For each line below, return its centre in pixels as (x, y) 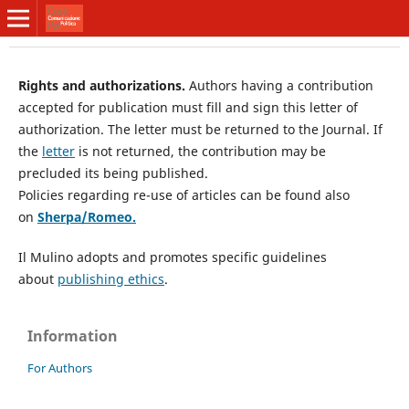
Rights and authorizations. (103, 85)
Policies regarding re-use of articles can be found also (184, 194)
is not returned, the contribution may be (200, 151)
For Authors (60, 367)
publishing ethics (110, 278)
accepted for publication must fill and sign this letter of (188, 107)
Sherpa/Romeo (84, 216)
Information (73, 336)
